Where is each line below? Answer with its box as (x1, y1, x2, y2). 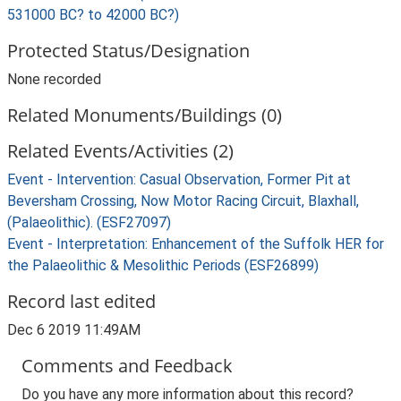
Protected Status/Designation (7, 38, 250, 63)
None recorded (7, 71, 101, 88)
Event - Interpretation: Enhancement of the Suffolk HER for (7, 235, 384, 252)
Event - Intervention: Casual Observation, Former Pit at (7, 171, 351, 188)
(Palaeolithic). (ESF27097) (7, 214, 171, 231)
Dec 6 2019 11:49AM (7, 321, 141, 338)
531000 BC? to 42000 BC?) (7, 6, 179, 23)
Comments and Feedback (21, 354, 233, 378)
